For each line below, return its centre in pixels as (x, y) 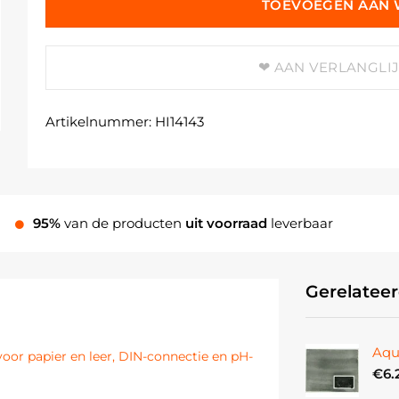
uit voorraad (228, 224)
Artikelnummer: (100, 122)
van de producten (122, 224)
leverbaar (301, 224)
